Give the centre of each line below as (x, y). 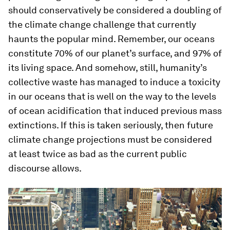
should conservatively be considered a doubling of (115, 10)
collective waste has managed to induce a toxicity (114, 82)
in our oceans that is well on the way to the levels (112, 96)
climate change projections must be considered (110, 139)
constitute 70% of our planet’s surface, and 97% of (115, 53)
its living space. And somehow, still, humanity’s (108, 68)
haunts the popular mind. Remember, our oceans (111, 39)
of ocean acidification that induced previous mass (115, 111)
